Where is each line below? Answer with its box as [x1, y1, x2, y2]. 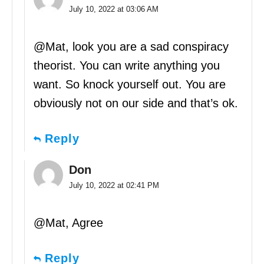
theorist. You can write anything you [34, 58, 220, 72]
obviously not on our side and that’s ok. [34, 96, 238, 110]
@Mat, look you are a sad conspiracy [34, 39, 229, 53]
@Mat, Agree [34, 216, 103, 229]
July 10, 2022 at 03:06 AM [69, 4, 159, 14]
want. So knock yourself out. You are [34, 77, 226, 91]
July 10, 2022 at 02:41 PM [69, 180, 159, 190]
